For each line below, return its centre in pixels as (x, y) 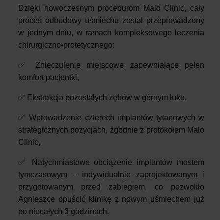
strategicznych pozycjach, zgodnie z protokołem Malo (111, 130)
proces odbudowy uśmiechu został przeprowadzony (111, 20)
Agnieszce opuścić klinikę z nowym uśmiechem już (111, 199)
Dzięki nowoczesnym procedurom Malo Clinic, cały (111, 8)
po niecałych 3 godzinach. (64, 211)
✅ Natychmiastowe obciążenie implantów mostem (111, 162)
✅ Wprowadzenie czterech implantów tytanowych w (111, 117)
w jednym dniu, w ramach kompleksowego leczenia (111, 32)
